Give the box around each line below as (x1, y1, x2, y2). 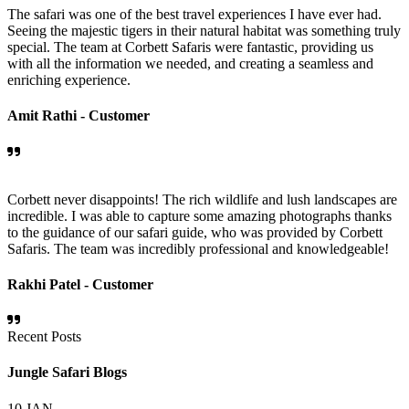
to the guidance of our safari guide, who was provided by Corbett (7, 224, 383, 240)
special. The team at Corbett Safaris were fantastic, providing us (7, 38, 373, 55)
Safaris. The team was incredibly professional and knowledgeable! (7, 240, 389, 257)
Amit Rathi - (7, 108, 89, 124)
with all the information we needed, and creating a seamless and (7, 55, 373, 71)
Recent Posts (7, 329, 81, 345)
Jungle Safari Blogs (7, 364, 127, 381)
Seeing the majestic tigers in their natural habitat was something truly (7, 22, 401, 38)
